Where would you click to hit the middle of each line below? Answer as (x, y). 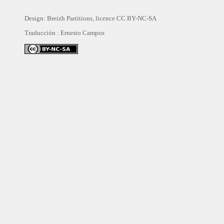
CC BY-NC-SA (136, 18)
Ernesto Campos (82, 33)
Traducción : (42, 33)
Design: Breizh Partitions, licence (70, 18)
